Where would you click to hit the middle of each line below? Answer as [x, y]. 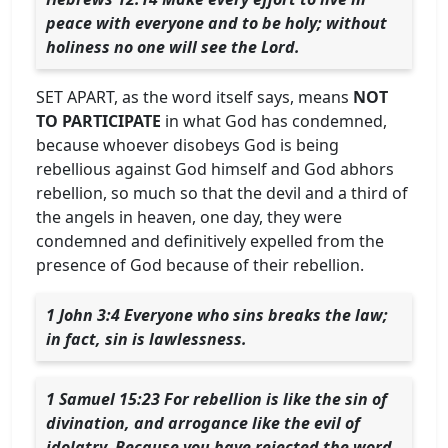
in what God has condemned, [274, 120]
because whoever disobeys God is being [187, 144]
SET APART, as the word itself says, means [194, 96]
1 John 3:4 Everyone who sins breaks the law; [217, 314]
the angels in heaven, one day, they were [189, 216]
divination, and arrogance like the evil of [203, 422]
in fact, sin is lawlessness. [146, 338]
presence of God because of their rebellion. [200, 264]
